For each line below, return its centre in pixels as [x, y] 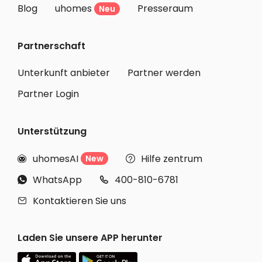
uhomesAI [56, 158]
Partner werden [164, 73]
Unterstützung [52, 132]
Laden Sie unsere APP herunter [90, 238]
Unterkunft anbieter [64, 73]
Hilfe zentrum [172, 158]
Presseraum [165, 9]
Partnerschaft [51, 46]
